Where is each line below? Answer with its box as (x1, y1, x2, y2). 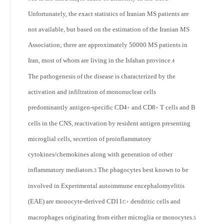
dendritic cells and (129, 197, 180, 205)
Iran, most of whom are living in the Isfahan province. (28, 56, 172, 64)
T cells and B (158, 103, 195, 111)
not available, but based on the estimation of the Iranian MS (28, 25, 189, 33)
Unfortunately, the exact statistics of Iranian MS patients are (28, 10, 189, 17)
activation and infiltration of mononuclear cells (28, 88, 156, 95)
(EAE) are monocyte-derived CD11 (28, 197, 122, 205)
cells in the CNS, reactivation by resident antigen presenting (28, 119, 190, 127)
